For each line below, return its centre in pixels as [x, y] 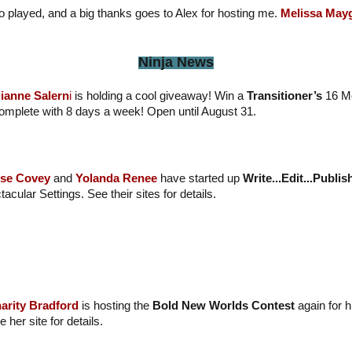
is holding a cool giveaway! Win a [159, 96]
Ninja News [176, 62]
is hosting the [114, 305]
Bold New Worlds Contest [223, 305]
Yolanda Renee [116, 179]
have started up [200, 179]
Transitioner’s [284, 96]
